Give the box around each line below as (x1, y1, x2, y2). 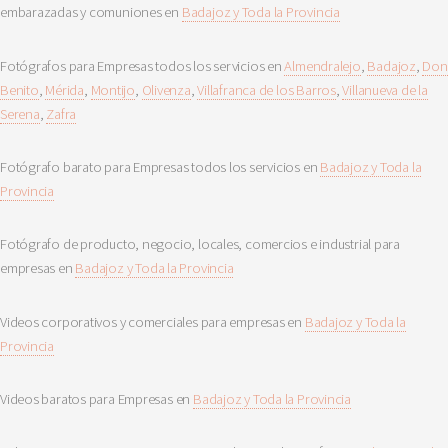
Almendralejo (284, 56, 361, 75)
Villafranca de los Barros (197, 80, 336, 99)
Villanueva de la (342, 80, 428, 99)
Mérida (45, 80, 84, 99)
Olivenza (141, 80, 191, 99)
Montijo (90, 80, 135, 99)
